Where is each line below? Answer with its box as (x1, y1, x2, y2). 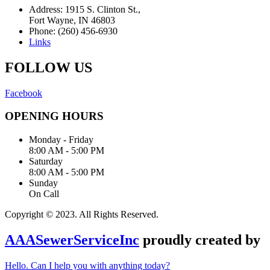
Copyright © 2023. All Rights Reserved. (5, 209, 159, 220)
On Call (29, 189, 59, 199)
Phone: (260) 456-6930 (29, 25, 118, 36)
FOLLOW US (5, 59, 92, 75)
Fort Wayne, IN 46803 (29, 14, 115, 25)
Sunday (29, 178, 58, 189)
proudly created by (139, 231, 260, 248)
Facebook (5, 87, 42, 98)
